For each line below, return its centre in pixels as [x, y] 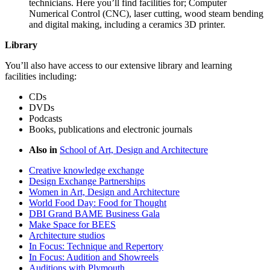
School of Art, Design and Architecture [134, 150]
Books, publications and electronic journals [111, 130]
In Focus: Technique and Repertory [96, 246]
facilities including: [41, 77]
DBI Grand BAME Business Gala [94, 214]
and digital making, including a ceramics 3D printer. [127, 25]
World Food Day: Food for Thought [98, 203]
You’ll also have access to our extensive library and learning [118, 66]
